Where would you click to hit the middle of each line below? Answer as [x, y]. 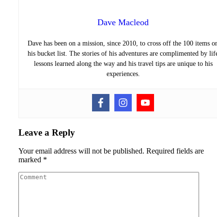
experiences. [123, 74]
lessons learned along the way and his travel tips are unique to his [123, 63]
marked [31, 160]
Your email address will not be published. [81, 151]
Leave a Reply [47, 132]
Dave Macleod [123, 22]
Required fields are [175, 151]
